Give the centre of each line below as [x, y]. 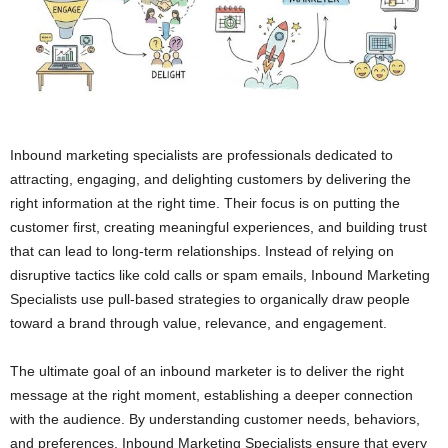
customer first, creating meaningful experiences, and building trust [218, 227]
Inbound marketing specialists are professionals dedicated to [201, 155]
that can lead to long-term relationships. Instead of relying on [202, 251]
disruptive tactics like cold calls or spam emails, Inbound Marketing [220, 275]
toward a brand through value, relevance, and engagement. [198, 323]
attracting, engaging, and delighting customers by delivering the [210, 179]
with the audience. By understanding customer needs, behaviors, [215, 419]
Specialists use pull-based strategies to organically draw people [210, 299]
